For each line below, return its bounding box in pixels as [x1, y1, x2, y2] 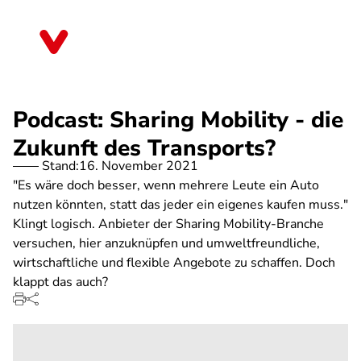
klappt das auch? [13, 273, 108, 291]
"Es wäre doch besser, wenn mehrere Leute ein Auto [13, 176, 319, 194]
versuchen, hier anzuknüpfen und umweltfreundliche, [13, 234, 320, 252]
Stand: [42, 157, 79, 175]
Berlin [84, 39, 118, 56]
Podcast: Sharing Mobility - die [13, 105, 343, 135]
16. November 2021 [79, 157, 198, 175]
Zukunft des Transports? [13, 133, 276, 164]
